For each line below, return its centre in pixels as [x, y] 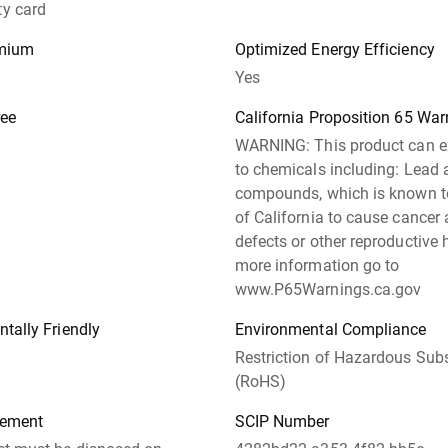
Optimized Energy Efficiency [334, 49]
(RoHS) [260, 381]
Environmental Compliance [330, 329]
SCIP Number [282, 421]
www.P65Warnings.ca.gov [328, 289]
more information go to [317, 265]
